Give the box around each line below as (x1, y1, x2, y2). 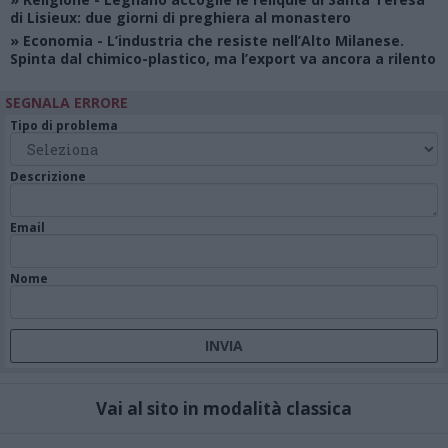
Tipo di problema (10, 117, 118, 135)
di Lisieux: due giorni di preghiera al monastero (10, 8, 351, 28)
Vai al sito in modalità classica (96, 397, 352, 421)
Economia (23, 31, 93, 51)
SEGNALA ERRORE (5, 93, 128, 113)
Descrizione (10, 168, 86, 186)
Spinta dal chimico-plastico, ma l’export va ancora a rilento (10, 49, 436, 69)
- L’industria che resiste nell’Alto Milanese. (93, 31, 404, 51)
